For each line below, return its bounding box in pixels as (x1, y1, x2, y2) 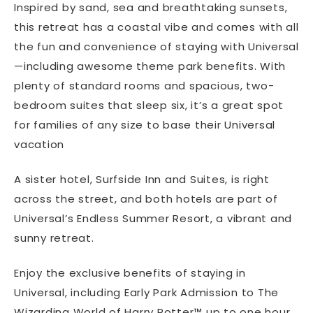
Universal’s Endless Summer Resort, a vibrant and (14, 210, 292, 226)
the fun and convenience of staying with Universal (14, 38, 299, 54)
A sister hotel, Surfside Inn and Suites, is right (14, 171, 270, 187)
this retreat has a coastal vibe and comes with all (14, 19, 299, 34)
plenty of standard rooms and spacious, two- (14, 78, 275, 93)
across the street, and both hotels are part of (14, 191, 278, 206)
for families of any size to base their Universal (14, 117, 275, 132)
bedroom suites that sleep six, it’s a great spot (14, 97, 284, 112)
